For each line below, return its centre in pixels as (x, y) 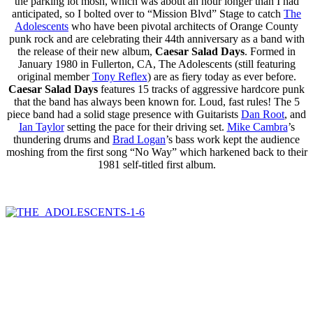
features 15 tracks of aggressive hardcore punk (201, 89)
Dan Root (263, 115)
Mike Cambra (257, 127)
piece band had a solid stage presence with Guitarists (124, 115)
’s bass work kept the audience (233, 140)
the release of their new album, (86, 52)
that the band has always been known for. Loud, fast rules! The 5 (156, 102)
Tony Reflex (119, 77)
